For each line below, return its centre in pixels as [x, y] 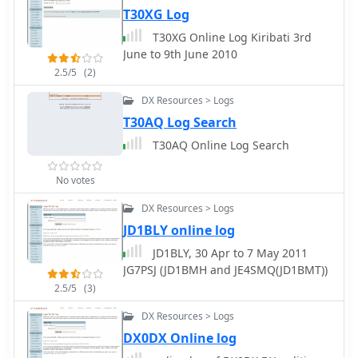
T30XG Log [156, 14]
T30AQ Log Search [180, 122]
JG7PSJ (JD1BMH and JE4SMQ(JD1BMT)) [225, 270]
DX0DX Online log [180, 338]
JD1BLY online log [179, 230]
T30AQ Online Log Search [219, 145]
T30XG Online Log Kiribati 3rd [231, 37]
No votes [75, 180]
